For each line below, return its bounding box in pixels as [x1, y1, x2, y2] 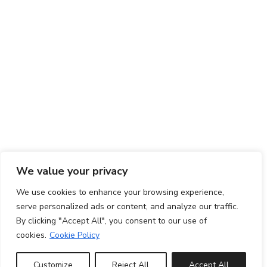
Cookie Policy [49, 229, 100, 241]
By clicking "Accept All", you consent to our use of [16, 215, 207, 226]
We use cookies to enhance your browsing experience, [16, 187, 224, 198]
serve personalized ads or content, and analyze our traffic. [16, 201, 238, 212]
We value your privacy [16, 164, 128, 178]
